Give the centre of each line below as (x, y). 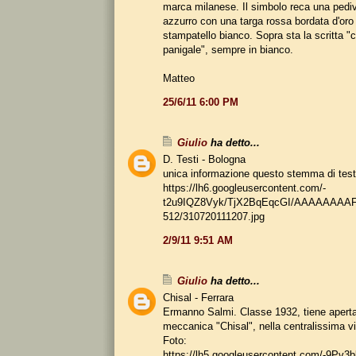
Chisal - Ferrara (198, 297)
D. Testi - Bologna (204, 159)
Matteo (179, 78)
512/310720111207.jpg (214, 216)
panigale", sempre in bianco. (228, 49)
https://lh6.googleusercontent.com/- (244, 188)
